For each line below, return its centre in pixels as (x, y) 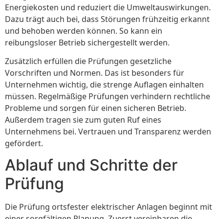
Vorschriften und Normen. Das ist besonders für (95, 73)
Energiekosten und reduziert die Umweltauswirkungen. (108, 7)
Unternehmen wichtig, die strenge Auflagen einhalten (104, 84)
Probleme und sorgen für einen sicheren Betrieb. (96, 108)
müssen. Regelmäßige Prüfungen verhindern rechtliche (108, 96)
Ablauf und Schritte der (91, 165)
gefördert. (24, 143)
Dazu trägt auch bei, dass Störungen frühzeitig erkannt (107, 19)
